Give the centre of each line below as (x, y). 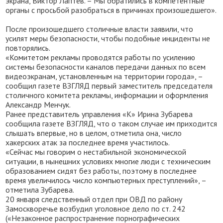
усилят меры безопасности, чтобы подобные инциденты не (108, 38)
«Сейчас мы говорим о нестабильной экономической (96, 152)
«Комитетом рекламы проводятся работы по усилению (101, 57)
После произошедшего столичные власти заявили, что (100, 29)
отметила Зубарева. (40, 190)
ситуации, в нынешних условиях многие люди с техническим (108, 161)
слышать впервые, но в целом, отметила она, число (94, 133)
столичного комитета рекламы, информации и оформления (107, 95)
